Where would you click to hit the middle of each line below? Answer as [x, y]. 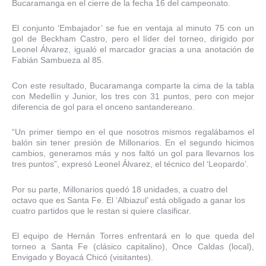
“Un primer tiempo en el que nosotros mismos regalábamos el [133, 132]
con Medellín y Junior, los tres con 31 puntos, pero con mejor [133, 96]
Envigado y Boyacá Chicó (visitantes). [83, 257]
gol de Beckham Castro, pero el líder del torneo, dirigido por [133, 39]
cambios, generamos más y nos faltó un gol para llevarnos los [133, 153]
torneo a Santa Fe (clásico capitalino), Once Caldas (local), [133, 247]
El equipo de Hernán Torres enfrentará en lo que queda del [133, 236]
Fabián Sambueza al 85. [58, 60]
